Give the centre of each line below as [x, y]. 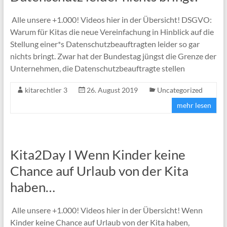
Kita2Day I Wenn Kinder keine [98, 154]
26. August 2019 [112, 90]
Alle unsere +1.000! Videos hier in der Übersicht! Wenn [106, 210]
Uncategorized [180, 90]
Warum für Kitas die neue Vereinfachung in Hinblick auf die [112, 31]
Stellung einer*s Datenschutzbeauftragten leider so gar [105, 44]
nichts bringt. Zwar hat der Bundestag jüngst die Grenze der [113, 56]
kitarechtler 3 [46, 90]
